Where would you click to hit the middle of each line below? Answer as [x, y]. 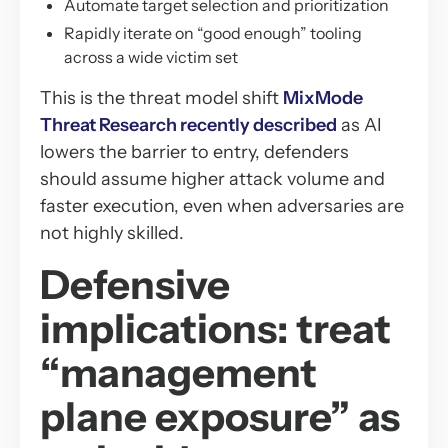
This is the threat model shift [161, 97]
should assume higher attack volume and [212, 178]
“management [178, 372]
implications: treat [215, 328]
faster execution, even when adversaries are [222, 205]
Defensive [135, 284]
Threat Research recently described [188, 124]
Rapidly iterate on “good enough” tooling [213, 32]
